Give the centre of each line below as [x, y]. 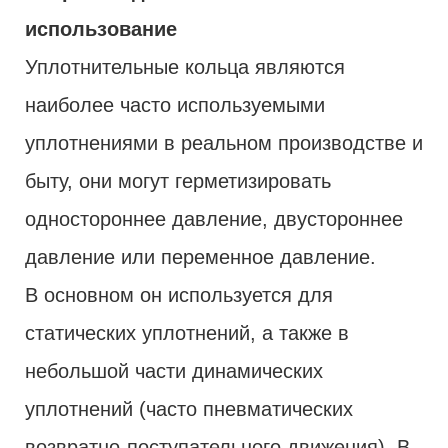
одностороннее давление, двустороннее [214, 218]
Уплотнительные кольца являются [185, 66]
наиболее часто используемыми [175, 104]
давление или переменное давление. [200, 256]
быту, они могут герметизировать [178, 180]
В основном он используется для [179, 294]
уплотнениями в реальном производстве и [224, 142]
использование [101, 28]
